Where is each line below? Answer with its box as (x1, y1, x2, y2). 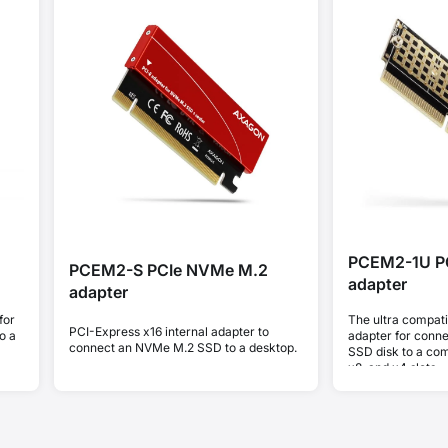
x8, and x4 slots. (347, 359, 439, 375)
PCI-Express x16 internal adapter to (68, 323, 269, 339)
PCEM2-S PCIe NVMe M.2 (68, 260, 268, 281)
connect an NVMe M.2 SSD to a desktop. (68, 339, 297, 355)
